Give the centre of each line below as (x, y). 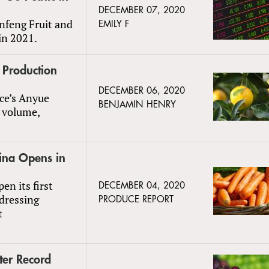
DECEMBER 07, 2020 (142, 10)
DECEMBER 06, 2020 (142, 91)
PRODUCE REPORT (136, 199)
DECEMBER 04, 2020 (142, 186)
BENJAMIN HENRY (137, 104)
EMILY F (114, 24)
